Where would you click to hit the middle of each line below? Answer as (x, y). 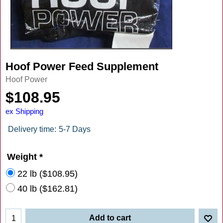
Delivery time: (32, 129)
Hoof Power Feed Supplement (82, 66)
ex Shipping (24, 112)
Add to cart (110, 218)
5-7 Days (75, 129)
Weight (23, 157)
